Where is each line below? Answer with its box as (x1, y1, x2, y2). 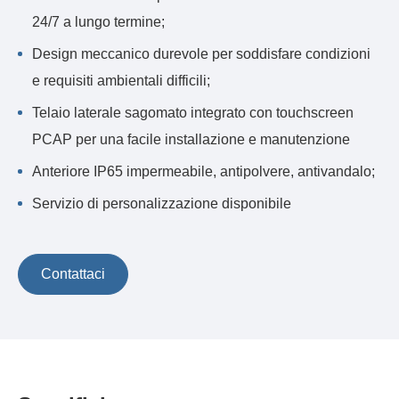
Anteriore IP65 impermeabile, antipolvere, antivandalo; (32, 164, 375, 179)
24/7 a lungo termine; (32, 14, 165, 29)
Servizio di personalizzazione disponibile (32, 196, 291, 211)
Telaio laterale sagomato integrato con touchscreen (32, 105, 354, 120)
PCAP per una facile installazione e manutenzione (32, 132, 350, 147)
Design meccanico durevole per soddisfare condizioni (32, 46, 370, 61)
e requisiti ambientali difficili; (32, 73, 210, 88)
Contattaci (41, 266, 105, 281)
